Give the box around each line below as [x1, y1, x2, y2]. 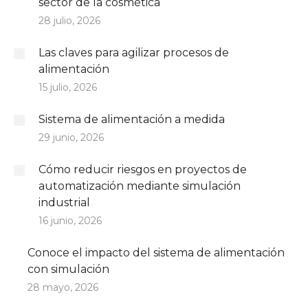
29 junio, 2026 [38, 131, 104, 144]
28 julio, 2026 [38, 14, 100, 27]
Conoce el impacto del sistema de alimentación [27, 245, 285, 259]
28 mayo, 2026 [27, 280, 98, 294]
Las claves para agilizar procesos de [38, 45, 229, 59]
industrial [38, 195, 90, 209]
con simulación [27, 262, 109, 276]
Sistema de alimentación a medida [38, 112, 225, 126]
